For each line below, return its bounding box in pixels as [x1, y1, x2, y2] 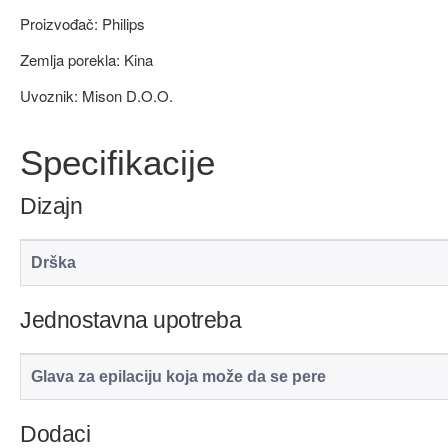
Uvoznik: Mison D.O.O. [20, 84, 173, 106]
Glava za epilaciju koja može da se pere [31, 367, 326, 385]
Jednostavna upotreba [20, 306, 241, 333]
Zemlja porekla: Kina [20, 48, 153, 70]
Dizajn [20, 192, 82, 219]
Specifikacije [20, 142, 215, 182]
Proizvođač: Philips [20, 12, 145, 34]
